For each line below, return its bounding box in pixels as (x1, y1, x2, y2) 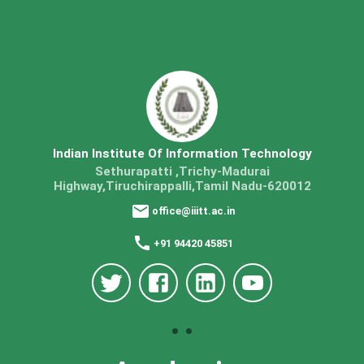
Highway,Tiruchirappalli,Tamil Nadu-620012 (53, 178, 311, 193)
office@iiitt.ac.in (152, 205, 235, 218)
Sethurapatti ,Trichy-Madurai (94, 163, 270, 179)
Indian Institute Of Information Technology (52, 145, 312, 161)
